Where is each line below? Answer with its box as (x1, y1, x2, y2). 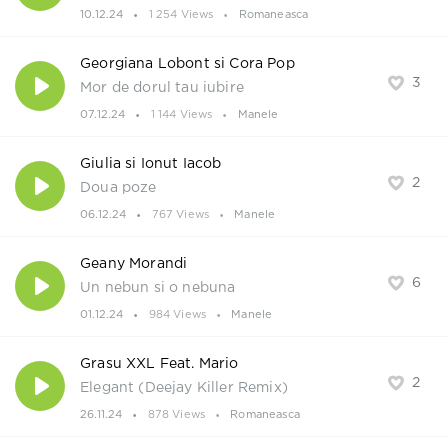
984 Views (148, 310, 207, 321)
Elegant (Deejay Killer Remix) (80, 382, 288, 395)
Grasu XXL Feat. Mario (80, 358, 239, 371)
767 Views (151, 210, 210, 221)
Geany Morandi (80, 258, 188, 271)
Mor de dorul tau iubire (80, 82, 244, 95)
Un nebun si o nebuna (80, 282, 236, 295)
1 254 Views (148, 10, 214, 21)
